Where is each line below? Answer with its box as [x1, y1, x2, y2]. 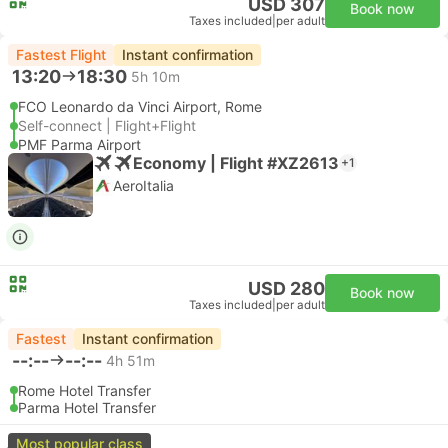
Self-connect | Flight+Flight [18, 117, 196, 134]
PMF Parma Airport [18, 136, 141, 153]
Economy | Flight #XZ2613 [133, 152, 339, 173]
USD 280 [248, 278, 325, 299]
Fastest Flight [16, 46, 106, 63]
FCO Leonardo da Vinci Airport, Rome [18, 98, 262, 115]
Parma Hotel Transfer [18, 399, 156, 416]
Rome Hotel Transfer [18, 382, 151, 399]
